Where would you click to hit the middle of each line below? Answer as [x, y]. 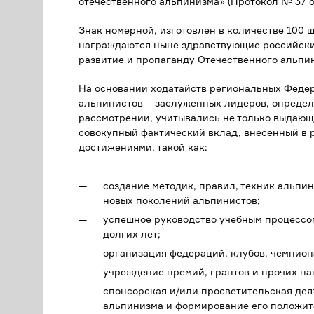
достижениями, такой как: [143, 147]
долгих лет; [132, 234]
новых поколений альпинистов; [182, 200]
